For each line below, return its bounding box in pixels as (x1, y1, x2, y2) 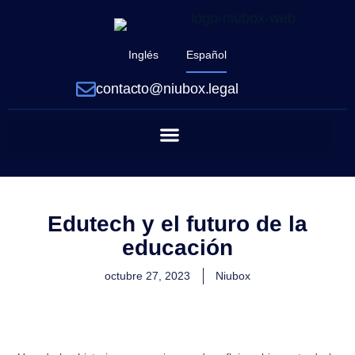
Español (186, 48, 227, 61)
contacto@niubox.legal (96, 81, 239, 97)
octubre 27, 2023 (105, 269, 190, 282)
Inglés (128, 48, 158, 61)
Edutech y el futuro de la (47, 212, 307, 236)
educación (121, 235, 233, 260)
